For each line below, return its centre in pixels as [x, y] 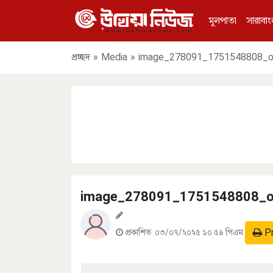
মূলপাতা [223, 20]
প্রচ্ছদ [81, 57]
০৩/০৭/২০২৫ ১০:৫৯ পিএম [200, 232]
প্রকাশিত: [139, 232]
